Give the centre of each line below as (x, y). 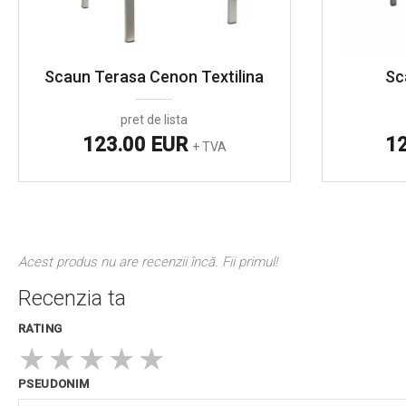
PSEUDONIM (54, 383)
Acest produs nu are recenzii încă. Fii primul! (148, 262)
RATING (40, 328)
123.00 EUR (137, 145)
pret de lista (155, 120)
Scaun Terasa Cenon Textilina (155, 77)
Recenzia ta (72, 298)
